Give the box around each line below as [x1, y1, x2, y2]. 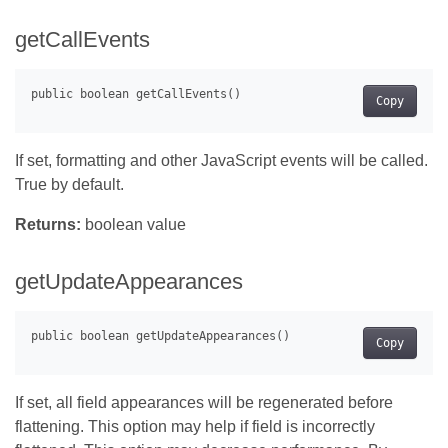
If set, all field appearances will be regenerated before [15, 394, 393, 412]
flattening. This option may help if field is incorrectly [15, 418, 375, 436]
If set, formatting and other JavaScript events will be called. [15, 152, 428, 170]
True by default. [15, 176, 124, 194]
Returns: [15, 216, 81, 234]
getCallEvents [15, 27, 150, 53]
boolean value [81, 216, 186, 234]
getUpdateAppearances [15, 269, 243, 295]
